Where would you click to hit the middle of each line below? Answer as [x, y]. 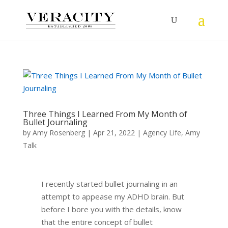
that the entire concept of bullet [97, 222]
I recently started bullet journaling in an [109, 184]
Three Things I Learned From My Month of [105, 114]
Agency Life [162, 133]
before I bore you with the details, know [111, 209]
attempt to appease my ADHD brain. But [112, 196]
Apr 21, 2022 [114, 133]
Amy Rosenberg [59, 133]
